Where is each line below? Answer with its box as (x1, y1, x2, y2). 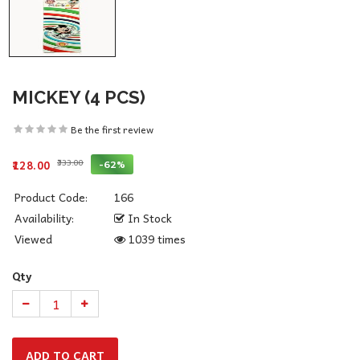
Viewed (14, 229, 52, 247)
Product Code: (14, 187, 88, 206)
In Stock (125, 208, 172, 227)
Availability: (14, 208, 74, 227)
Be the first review (71, 121, 153, 137)
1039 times (125, 229, 186, 247)
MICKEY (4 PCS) (12, 86, 145, 108)
